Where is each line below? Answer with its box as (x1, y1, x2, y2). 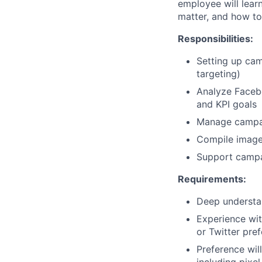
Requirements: (178, 173, 246, 185)
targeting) (196, 68, 240, 80)
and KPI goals (196, 98, 257, 110)
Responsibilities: (178, 33, 253, 44)
